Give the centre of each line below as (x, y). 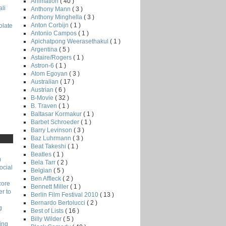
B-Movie (43, 98)
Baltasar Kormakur (57, 114)
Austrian (43, 90)
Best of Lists (48, 211)
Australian (45, 81)
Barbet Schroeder (56, 122)
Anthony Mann (51, 9)
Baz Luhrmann (52, 138)
